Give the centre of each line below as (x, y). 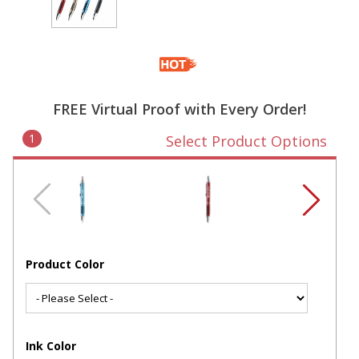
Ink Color (51, 346)
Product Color (65, 264)
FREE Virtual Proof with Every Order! (179, 109)
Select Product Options (246, 141)
